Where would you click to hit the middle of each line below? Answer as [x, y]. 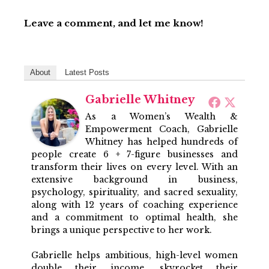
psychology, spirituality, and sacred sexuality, [134, 192]
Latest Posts [87, 72]
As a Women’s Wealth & [162, 116]
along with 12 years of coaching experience [134, 204]
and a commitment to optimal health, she [134, 217]
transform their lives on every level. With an [134, 167]
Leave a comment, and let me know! [114, 23]
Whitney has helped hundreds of [162, 141]
